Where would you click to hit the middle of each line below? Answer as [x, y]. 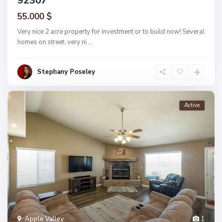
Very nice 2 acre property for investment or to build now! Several [111, 32]
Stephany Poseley [66, 72]
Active [192, 105]
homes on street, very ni [53, 42]
